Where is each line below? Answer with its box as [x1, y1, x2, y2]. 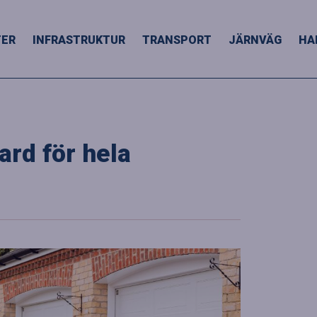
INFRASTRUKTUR [32, 33, 125, 47]
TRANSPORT [142, 33, 212, 47]
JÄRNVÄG [228, 33, 282, 47]
